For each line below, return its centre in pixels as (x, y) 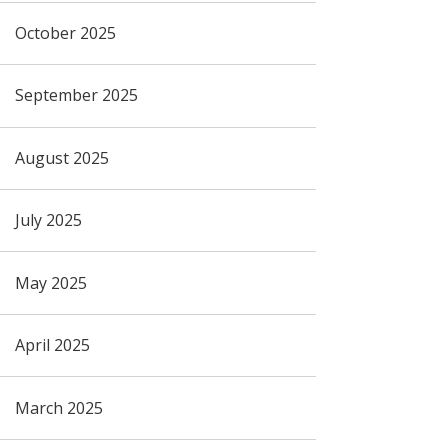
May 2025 (50, 282)
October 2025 (65, 32)
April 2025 (52, 345)
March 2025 (58, 407)
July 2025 (48, 220)
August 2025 (61, 157)
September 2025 (76, 95)
